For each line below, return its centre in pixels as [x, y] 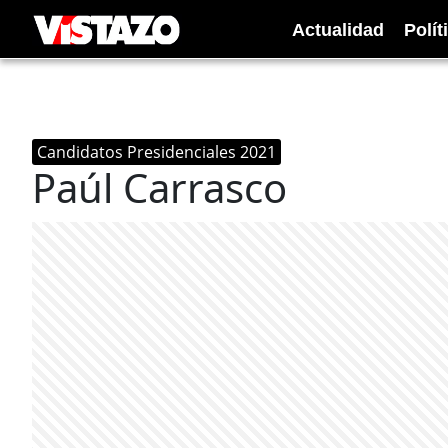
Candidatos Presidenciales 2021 [156, 152]
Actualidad [338, 29]
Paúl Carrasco [159, 187]
